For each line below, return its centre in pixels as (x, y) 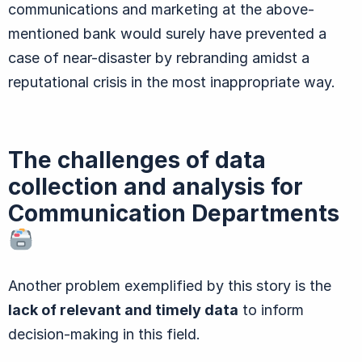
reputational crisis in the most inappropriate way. (172, 82)
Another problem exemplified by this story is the (170, 285)
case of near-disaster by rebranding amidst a (159, 57)
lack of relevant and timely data (123, 309)
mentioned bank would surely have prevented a (167, 33)
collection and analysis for (156, 186)
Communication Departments (174, 213)
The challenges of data (137, 160)
